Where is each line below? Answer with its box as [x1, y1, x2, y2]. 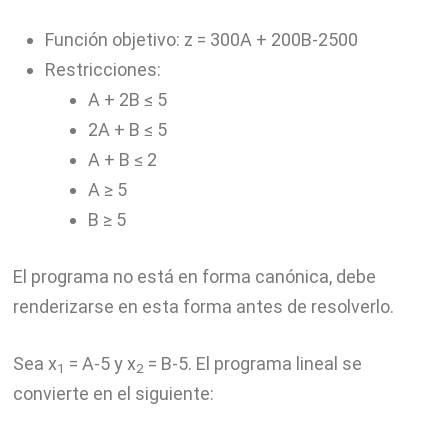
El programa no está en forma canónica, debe [12, 266, 376, 288]
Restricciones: [44, 59, 161, 81]
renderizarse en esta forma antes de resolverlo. [12, 296, 394, 318]
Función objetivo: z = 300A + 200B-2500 [44, 29, 358, 51]
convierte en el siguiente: [12, 383, 214, 405]
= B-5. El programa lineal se [143, 353, 362, 375]
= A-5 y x [64, 353, 136, 375]
